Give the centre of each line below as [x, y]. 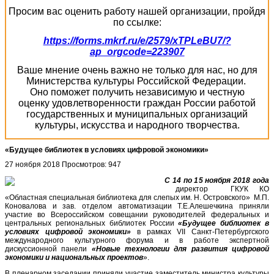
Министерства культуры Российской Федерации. [137, 81]
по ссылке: [137, 22]
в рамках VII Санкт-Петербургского [200, 231]
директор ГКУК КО [217, 189]
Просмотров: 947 [91, 164]
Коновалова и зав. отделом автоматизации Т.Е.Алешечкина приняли [137, 206]
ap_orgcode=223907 [137, 51]
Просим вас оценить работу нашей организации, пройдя [137, 11]
